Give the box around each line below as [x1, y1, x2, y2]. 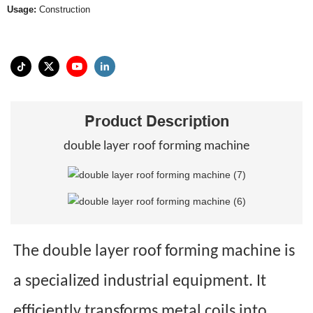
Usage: [7, 4, 36, 15]
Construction [36, 4, 90, 15]
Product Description [84, 111, 229, 130]
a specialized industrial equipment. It [13, 273, 267, 291]
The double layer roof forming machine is [13, 243, 296, 261]
